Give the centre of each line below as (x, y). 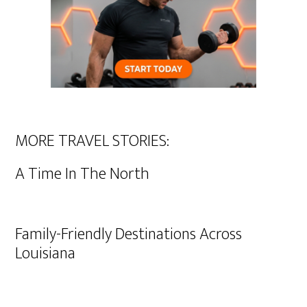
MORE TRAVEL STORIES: (93, 141)
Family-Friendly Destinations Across (129, 234)
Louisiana (46, 254)
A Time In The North (83, 174)
